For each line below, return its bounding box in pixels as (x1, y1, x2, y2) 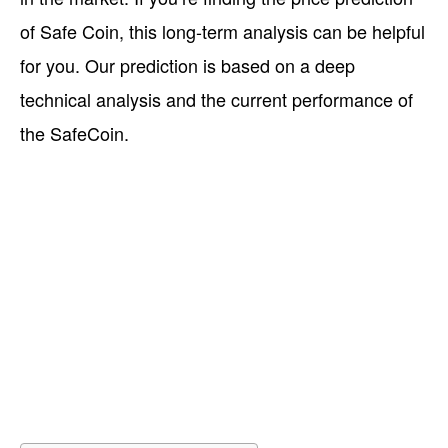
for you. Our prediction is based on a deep (20, 51, 355, 78)
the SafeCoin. (20, 119, 129, 146)
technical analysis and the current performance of (20, 85, 413, 112)
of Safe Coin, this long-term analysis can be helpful (20, 17, 425, 44)
